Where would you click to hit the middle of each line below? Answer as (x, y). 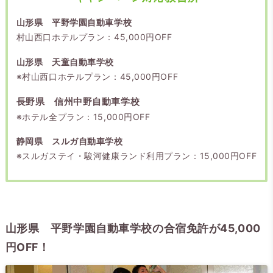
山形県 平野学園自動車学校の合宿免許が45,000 (133, 228)
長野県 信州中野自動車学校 (78, 101)
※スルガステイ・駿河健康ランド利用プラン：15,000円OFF (136, 156)
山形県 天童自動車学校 (65, 62)
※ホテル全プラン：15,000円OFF (83, 116)
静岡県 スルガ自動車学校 (69, 141)
